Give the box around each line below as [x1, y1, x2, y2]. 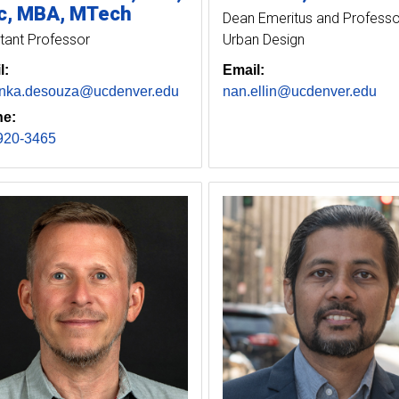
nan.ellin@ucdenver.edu [222, 84, 377, 100]
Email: [222, 62, 265, 78]
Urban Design [222, 31, 305, 49]
